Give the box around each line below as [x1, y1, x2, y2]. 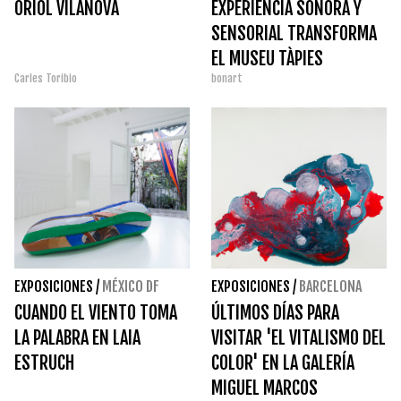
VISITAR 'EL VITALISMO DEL [211, 327, 386, 350]
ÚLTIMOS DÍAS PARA [211, 302, 339, 325]
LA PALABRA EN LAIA [14, 327, 141, 350]
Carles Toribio [14, 72, 80, 86]
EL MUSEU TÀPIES [211, 47, 323, 71]
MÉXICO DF [102, 277, 159, 296]
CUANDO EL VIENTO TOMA [14, 302, 177, 325]
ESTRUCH [14, 352, 74, 375]
